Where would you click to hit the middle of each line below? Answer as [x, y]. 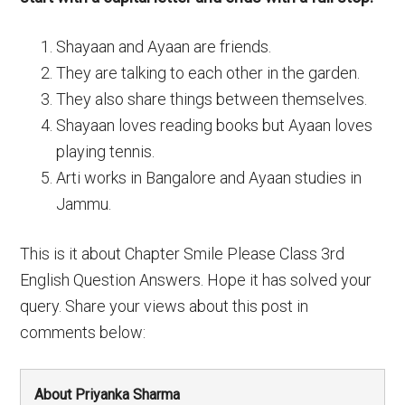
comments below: [83, 332]
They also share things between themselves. [212, 99]
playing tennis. [106, 151]
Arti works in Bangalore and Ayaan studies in [209, 178]
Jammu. [84, 204]
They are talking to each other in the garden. [208, 73]
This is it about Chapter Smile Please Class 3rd [183, 254]
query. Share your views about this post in [165, 306]
